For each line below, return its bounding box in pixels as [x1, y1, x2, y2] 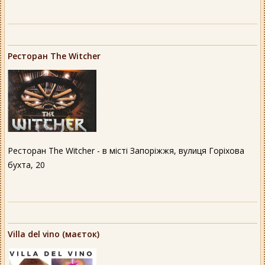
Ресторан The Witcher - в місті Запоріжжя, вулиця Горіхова [8, 145, 244, 157]
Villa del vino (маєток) [8, 228, 99, 240]
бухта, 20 [8, 159, 45, 171]
